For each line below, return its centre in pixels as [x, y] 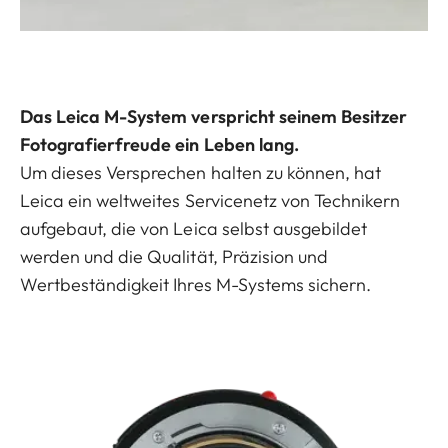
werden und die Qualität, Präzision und [174, 257]
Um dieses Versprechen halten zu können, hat [201, 173]
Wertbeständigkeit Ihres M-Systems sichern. [196, 285]
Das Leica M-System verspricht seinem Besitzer [214, 117]
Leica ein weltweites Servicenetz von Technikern [210, 201]
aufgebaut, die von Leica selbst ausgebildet [194, 229]
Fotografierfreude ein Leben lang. [159, 145]
